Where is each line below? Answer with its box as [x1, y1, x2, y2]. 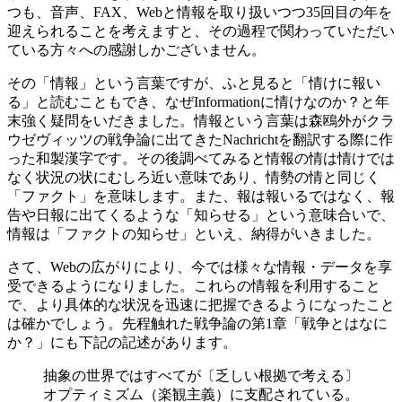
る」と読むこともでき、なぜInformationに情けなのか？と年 [7, 94, 389, 110]
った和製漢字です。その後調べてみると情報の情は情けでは [7, 151, 395, 167]
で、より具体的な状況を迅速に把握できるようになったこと [7, 297, 395, 313]
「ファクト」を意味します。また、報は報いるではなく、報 [7, 188, 395, 205]
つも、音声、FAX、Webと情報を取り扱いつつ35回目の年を [7, 4, 392, 21]
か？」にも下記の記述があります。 [7, 335, 237, 351]
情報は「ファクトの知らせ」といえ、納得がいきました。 [7, 226, 380, 242]
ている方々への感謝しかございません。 [7, 42, 266, 58]
